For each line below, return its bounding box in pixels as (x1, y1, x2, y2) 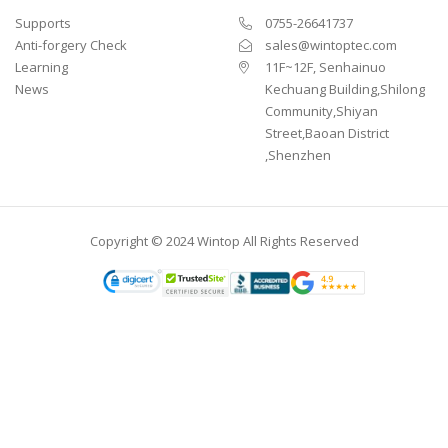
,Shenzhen (265, 146, 331, 164)
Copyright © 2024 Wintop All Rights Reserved (89, 232, 359, 250)
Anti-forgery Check (15, 36, 127, 54)
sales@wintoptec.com (265, 36, 397, 54)
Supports (15, 14, 71, 32)
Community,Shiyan (265, 102, 378, 120)
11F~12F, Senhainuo (265, 58, 386, 76)
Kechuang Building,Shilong (265, 80, 425, 98)
